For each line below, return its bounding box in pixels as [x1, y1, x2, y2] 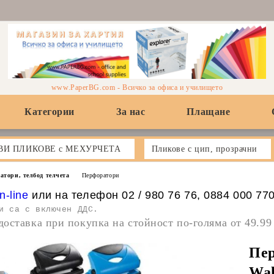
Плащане [187, 106, 231, 117]
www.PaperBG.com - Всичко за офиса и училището [51, 83, 223, 92]
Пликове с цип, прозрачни [151, 144, 257, 154]
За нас [116, 106, 146, 117]
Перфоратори [81, 171, 119, 179]
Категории [24, 106, 75, 117]
